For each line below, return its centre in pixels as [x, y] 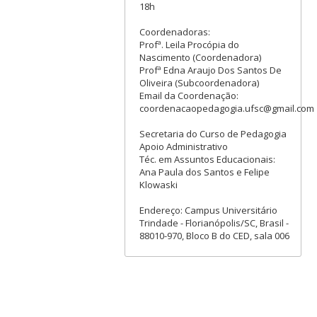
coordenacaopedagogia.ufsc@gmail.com [226, 108]
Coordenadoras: [174, 31]
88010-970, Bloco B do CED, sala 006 [214, 235]
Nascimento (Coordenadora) [200, 57]
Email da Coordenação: [189, 95]
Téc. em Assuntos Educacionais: [207, 159]
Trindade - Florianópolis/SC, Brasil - [214, 223]
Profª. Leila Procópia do [189, 44]
